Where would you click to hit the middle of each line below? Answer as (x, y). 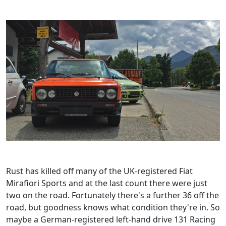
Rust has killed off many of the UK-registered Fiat (99, 171)
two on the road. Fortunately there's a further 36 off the (112, 195)
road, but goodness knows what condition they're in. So (113, 207)
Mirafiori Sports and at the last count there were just (107, 183)
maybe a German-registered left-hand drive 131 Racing (111, 219)
